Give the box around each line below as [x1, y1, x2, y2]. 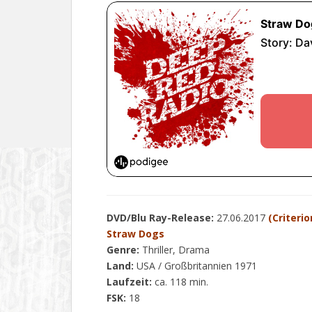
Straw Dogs [107, 227, 164, 240]
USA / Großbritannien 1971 [136, 259, 257, 272]
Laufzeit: [107, 275, 152, 288]
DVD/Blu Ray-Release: [107, 211, 214, 224]
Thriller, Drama [139, 243, 210, 256]
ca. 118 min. [152, 275, 208, 288]
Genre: [107, 243, 139, 256]
